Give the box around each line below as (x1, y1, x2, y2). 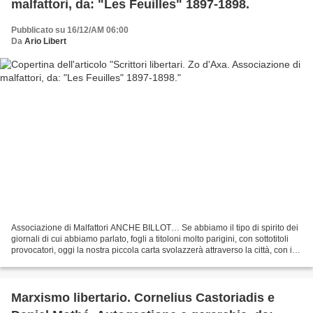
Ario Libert (24, 36, 66, 46)
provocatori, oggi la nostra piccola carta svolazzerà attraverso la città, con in (11, 245, 297, 256)
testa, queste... (11, 256, 66, 267)
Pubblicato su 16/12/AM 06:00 (11, 24, 129, 35)
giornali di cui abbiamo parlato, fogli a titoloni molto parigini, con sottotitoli (11, 234, 289, 245)
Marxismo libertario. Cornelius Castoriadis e (11, 291, 275, 305)
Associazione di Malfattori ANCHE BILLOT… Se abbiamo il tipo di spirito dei (11, 223, 298, 233)
